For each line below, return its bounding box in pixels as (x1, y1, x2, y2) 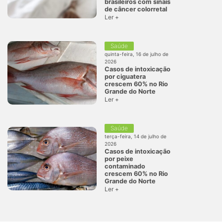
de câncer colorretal (105, 5, 167, 13)
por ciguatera (105, 72, 146, 80)
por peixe (105, 155, 133, 163)
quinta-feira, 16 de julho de (105, 51, 168, 57)
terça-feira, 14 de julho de (105, 133, 166, 139)
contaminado (105, 162, 145, 170)
